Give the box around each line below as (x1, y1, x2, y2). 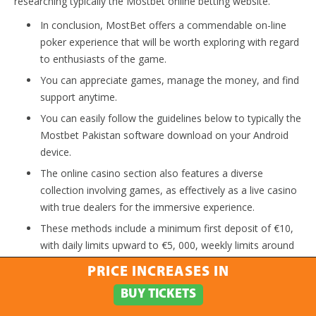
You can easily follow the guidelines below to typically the (40, 111, 301, 125)
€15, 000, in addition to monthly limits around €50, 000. (40, 255, 292, 269)
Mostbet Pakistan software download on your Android (40, 128, 288, 142)
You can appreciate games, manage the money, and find (40, 73, 299, 87)
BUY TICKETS (120, 288, 196, 301)
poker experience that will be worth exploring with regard (40, 35, 299, 49)
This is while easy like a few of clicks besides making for (40, 276, 294, 290)
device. (40, 145, 71, 159)
